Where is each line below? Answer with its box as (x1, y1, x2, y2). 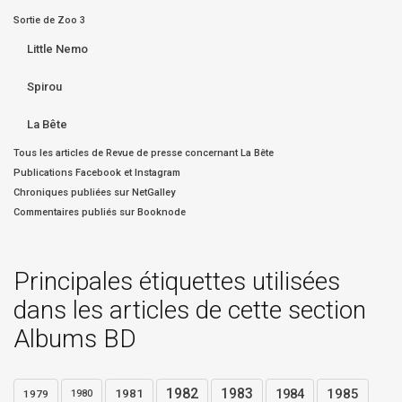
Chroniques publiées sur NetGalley (13, 186, 175, 198)
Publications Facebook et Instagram (13, 166, 180, 179)
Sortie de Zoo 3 (13, 13, 85, 26)
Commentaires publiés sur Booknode (13, 205, 186, 218)
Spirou (27, 79, 62, 93)
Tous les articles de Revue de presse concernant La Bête (13, 146, 274, 159)
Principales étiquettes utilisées (13, 266, 340, 296)
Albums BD (13, 323, 136, 354)
